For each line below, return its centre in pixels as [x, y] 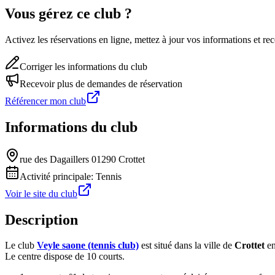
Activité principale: [58, 176]
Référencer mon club [45, 101]
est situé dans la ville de [187, 246]
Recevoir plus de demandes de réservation [101, 83]
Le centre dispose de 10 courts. [65, 257]
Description [41, 219]
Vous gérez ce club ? [68, 13]
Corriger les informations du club [83, 66]
